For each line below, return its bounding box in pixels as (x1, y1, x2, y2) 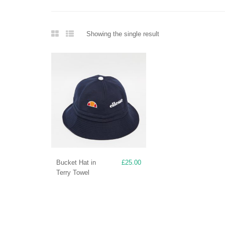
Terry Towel (56, 169, 89, 177)
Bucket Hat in (56, 159, 96, 167)
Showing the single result (86, 30, 159, 38)
